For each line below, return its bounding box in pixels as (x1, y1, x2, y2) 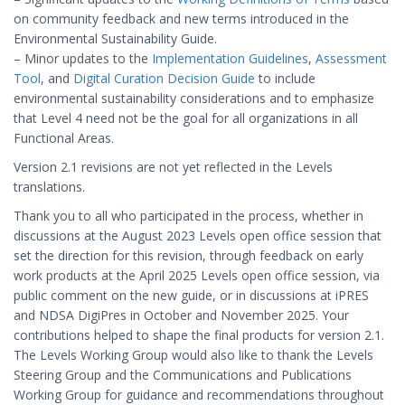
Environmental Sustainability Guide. (14, 30, 217, 47)
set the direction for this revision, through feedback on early (14, 247, 363, 264)
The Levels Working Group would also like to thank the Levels (14, 346, 373, 363)
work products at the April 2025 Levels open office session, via (14, 267, 380, 284)
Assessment (316, 50, 387, 67)
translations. (14, 178, 85, 195)
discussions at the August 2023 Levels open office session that (14, 227, 381, 244)
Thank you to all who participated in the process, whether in (14, 207, 363, 224)
